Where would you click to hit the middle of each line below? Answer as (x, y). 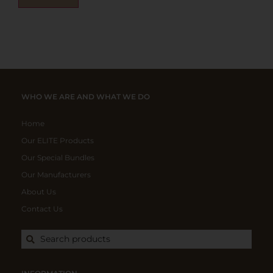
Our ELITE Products (58, 141)
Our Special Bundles (58, 158)
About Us (39, 192)
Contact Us (42, 209)
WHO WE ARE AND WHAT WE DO (86, 97)
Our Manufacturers (56, 175)
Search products (75, 239)
